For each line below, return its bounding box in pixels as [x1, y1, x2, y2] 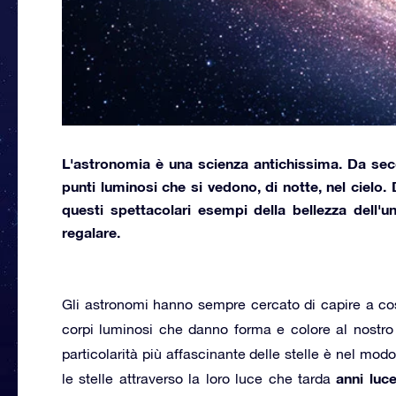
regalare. [62, 223, 120, 240]
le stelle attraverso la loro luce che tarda [62, 369, 337, 386]
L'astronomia [62, 154, 150, 171]
